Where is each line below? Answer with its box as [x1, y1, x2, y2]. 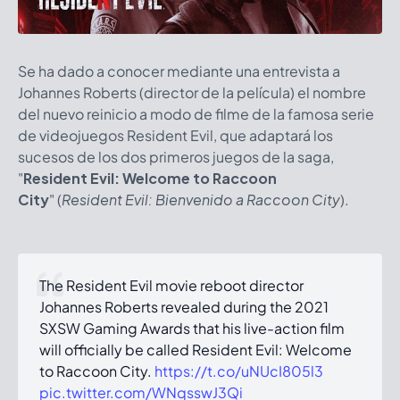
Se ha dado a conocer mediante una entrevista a [18, 61, 340, 80]
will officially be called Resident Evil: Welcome [39, 339, 352, 359]
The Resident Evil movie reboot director [39, 275, 304, 295]
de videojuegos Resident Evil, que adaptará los [18, 125, 333, 145]
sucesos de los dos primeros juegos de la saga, [18, 146, 334, 166]
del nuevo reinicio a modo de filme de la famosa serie [18, 104, 374, 123]
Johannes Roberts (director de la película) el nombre [18, 82, 366, 102]
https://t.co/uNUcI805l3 [154, 361, 323, 380]
